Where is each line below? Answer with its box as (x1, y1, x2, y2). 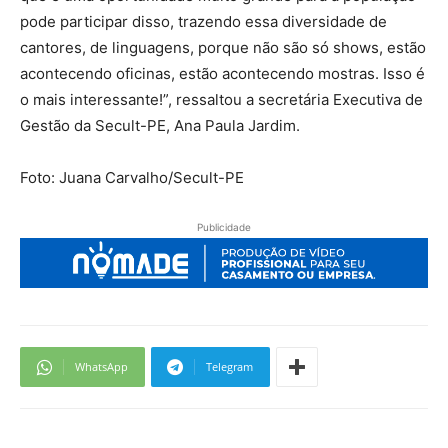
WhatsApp (75, 359, 128, 375)
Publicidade (197, 220, 251, 233)
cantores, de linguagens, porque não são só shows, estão (20, 37, 426, 57)
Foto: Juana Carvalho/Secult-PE (20, 167, 244, 187)
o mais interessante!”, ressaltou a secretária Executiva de (20, 89, 423, 109)
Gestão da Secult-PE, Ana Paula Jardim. (20, 115, 300, 135)
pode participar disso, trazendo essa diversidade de (20, 11, 387, 31)
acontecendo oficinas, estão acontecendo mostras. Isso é (20, 63, 425, 83)
